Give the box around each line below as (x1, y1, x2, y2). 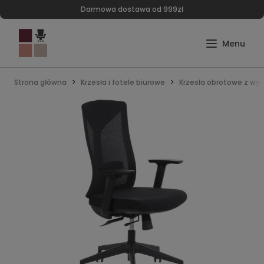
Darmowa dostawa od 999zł (81, 4, 183, 14)
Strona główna (14, 77, 67, 87)
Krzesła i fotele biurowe (81, 77, 165, 87)
